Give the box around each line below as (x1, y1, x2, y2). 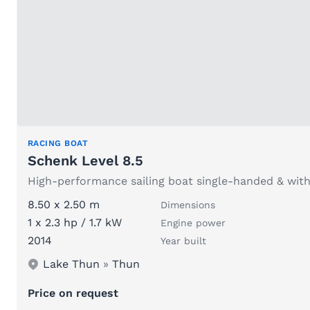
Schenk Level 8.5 (28, 152, 143, 170)
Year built (161, 235, 206, 247)
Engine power (161, 217, 226, 229)
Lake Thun (43, 257, 100, 271)
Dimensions (161, 199, 215, 211)
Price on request (28, 286, 118, 300)
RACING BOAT (28, 138, 89, 149)
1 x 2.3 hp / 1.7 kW (28, 216, 122, 230)
